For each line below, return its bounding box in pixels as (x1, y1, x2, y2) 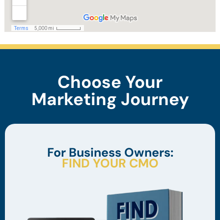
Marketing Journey (31, 87, 189, 110)
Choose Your (57, 70, 163, 93)
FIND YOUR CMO (61, 155, 159, 172)
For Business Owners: (47, 144, 173, 161)
